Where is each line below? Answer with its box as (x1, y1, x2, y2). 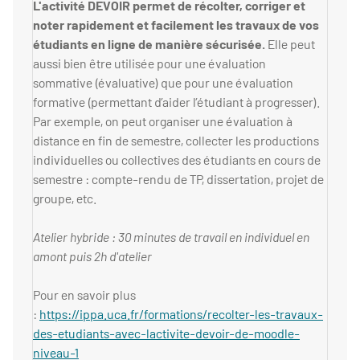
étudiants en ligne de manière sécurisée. (33, 36, 265, 52)
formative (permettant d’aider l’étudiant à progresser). (33, 94, 320, 110)
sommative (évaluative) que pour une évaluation (33, 75, 293, 91)
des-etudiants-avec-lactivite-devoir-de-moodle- (33, 325, 300, 342)
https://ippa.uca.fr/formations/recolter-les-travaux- (39, 306, 323, 322)
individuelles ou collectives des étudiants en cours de (33, 152, 321, 168)
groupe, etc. (33, 190, 101, 207)
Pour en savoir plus (33, 287, 136, 303)
